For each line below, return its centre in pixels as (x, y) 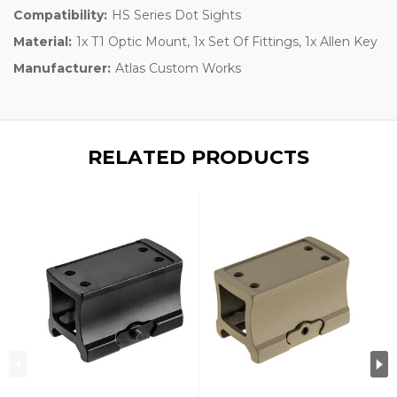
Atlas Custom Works (178, 68)
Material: (43, 41)
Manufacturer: (62, 68)
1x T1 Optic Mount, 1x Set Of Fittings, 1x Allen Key (226, 41)
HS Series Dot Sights (176, 15)
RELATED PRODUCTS (198, 157)
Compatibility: (60, 15)
